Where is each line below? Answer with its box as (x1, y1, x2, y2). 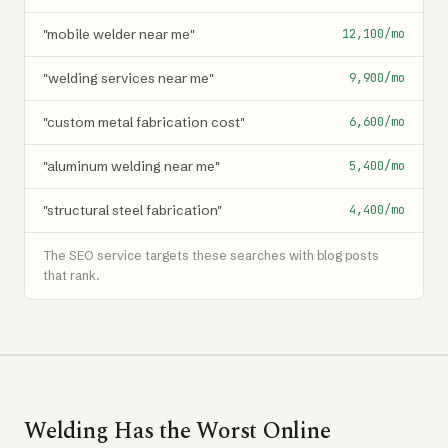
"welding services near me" (43, 69, 214, 86)
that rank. (43, 267, 100, 283)
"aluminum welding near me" (43, 157, 220, 174)
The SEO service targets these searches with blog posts (43, 247, 379, 263)
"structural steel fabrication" (43, 201, 222, 218)
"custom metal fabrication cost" (43, 113, 245, 130)
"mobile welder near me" (43, 25, 195, 42)
